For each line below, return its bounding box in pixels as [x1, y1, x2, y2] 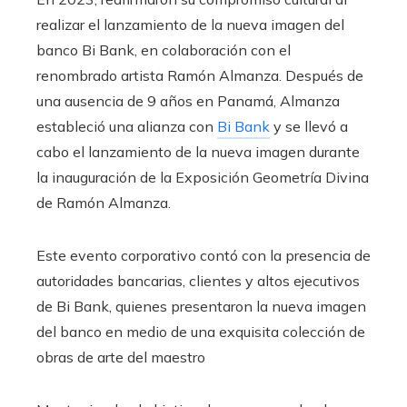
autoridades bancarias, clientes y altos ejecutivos [36, 271, 360, 290]
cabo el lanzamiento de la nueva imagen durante [36, 142, 360, 161]
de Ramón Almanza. [36, 193, 171, 212]
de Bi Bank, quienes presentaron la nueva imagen [36, 296, 366, 315]
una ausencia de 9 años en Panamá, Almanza [36, 91, 340, 110]
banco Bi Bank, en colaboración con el [36, 40, 291, 59]
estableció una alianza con [36, 116, 217, 135]
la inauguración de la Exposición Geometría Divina [36, 167, 369, 186]
